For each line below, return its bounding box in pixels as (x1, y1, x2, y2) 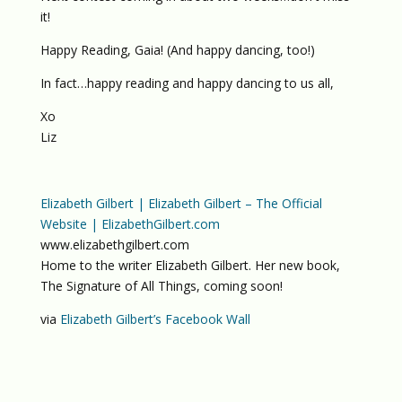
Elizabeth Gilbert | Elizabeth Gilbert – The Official (39, 195, 322, 212)
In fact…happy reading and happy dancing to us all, (39, 74, 334, 92)
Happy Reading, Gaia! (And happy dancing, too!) (39, 41, 315, 58)
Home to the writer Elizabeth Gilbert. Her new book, (39, 257, 340, 274)
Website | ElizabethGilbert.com (39, 215, 220, 232)
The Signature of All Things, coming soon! (39, 277, 283, 294)
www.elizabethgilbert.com (39, 236, 189, 253)
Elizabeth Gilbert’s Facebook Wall (59, 310, 250, 328)
